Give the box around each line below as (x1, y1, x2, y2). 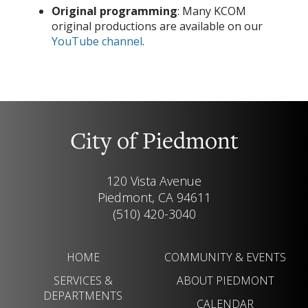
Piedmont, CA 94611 (97, 188, 211, 206)
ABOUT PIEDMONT (176, 272, 274, 288)
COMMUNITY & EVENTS (164, 249, 286, 265)
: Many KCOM (177, 3, 246, 19)
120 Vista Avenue (107, 172, 201, 189)
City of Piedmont (69, 131, 239, 155)
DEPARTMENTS (43, 287, 122, 303)
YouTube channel (52, 33, 142, 49)
